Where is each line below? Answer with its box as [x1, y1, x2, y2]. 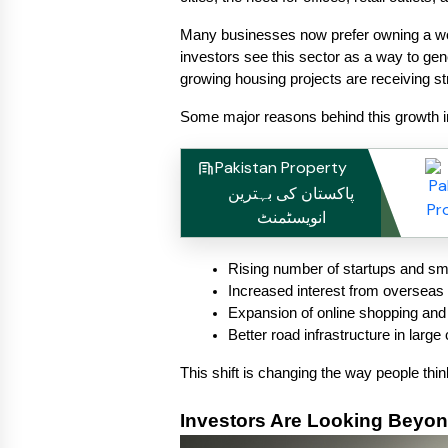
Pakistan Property [215, 157, 347, 178]
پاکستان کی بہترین [228, 183, 354, 204]
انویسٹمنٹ [256, 207, 326, 228]
